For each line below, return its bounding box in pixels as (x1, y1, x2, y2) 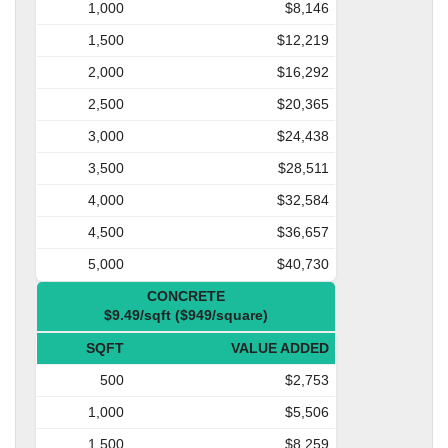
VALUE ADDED (231, 339, 329, 356)
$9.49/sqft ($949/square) (104, 306, 268, 323)
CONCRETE (147, 287, 225, 304)
